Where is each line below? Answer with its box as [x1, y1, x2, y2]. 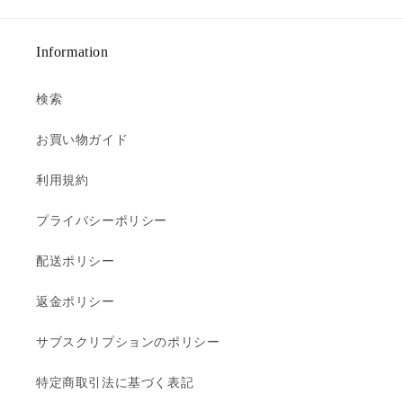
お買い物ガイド [36, 132, 129, 147]
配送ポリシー [36, 254, 115, 268]
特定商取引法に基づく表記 [36, 375, 194, 390]
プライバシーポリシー [36, 213, 167, 228]
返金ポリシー [36, 294, 115, 309]
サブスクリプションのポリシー [36, 335, 220, 349]
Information [36, 44, 109, 59]
